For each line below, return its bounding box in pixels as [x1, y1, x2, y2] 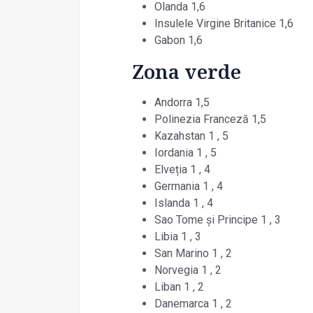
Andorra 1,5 [154, 95, 210, 109]
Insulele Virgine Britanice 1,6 [154, 16, 293, 30]
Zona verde [131, 57, 241, 85]
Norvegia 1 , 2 [154, 263, 221, 277]
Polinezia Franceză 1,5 [154, 112, 266, 126]
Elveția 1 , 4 [154, 162, 210, 176]
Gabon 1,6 [154, 33, 203, 47]
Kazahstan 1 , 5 [154, 129, 228, 143]
